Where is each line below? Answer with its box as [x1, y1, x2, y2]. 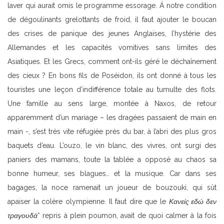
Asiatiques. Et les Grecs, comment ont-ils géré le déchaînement [7, 57, 216, 66]
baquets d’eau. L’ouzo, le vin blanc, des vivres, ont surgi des [7, 141, 216, 150]
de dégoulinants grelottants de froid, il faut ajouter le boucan [7, 15, 216, 24]
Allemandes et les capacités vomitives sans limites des [7, 43, 216, 52]
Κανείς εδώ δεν [168, 197, 217, 206]
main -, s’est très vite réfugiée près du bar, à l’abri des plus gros [7, 127, 216, 136]
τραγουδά [7, 211, 37, 220]
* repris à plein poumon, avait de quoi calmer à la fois [37, 211, 216, 220]
